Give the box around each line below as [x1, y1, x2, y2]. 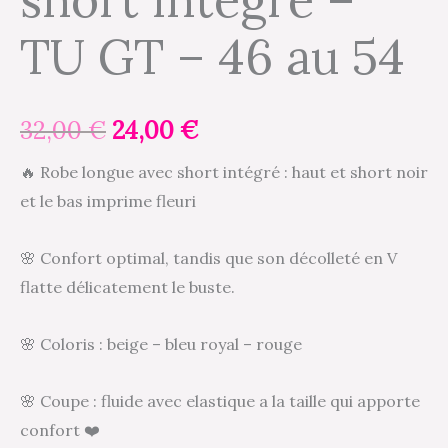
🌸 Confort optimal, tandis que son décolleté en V [20, 247, 397, 268]
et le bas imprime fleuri [20, 190, 196, 211]
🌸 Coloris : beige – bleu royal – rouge [20, 333, 302, 354]
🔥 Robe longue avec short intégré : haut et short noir [20, 161, 428, 182]
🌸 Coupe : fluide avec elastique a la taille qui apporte [20, 390, 420, 411]
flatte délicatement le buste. [20, 276, 235, 297]
